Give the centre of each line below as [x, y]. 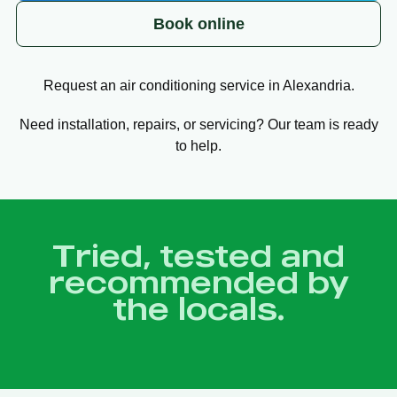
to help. [198, 145]
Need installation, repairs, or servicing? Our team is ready [198, 124]
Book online [198, 23]
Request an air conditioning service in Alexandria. [198, 85]
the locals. [198, 307]
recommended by [198, 281]
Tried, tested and [198, 254]
